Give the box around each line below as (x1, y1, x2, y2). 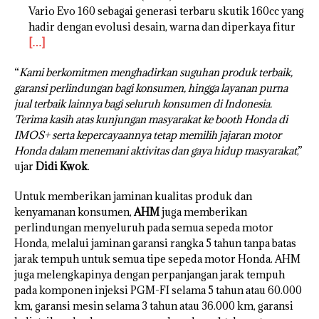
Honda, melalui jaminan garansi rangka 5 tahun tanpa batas (14, 236, 296, 251)
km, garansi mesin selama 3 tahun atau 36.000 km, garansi (14, 299, 293, 313)
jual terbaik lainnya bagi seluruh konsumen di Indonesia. (14, 97, 272, 111)
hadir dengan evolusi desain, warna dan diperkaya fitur (28, 20, 296, 34)
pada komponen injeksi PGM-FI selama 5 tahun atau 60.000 (14, 283, 302, 298)
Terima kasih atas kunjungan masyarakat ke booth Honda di (14, 113, 288, 127)
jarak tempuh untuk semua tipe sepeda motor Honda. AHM (14, 252, 300, 266)
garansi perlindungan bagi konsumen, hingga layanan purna (14, 81, 288, 95)
